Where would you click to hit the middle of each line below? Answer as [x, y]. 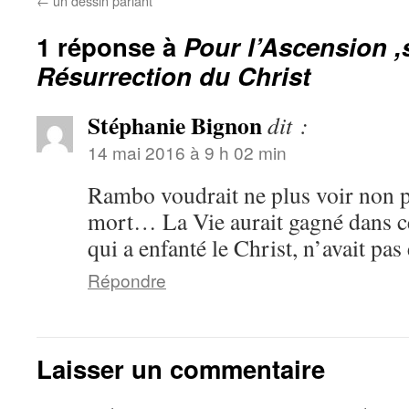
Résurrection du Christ [173, 75]
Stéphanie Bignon [175, 125]
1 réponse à [110, 46]
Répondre [127, 280]
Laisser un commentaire [181, 368]
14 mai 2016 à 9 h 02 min [187, 152]
